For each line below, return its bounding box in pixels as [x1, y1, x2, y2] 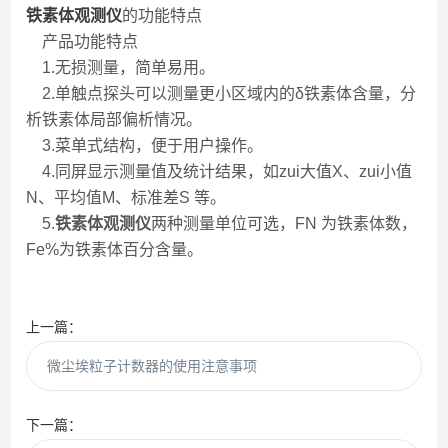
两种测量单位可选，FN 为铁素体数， [151, 215, 418, 232]
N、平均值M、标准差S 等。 [26, 189, 227, 206]
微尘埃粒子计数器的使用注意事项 [47, 358, 258, 374]
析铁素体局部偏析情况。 [26, 111, 203, 128]
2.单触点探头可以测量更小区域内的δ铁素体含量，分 [26, 85, 417, 102]
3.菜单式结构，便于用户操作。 [26, 137, 264, 154]
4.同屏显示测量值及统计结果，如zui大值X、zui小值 [26, 163, 413, 180]
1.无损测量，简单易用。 [26, 59, 216, 76]
